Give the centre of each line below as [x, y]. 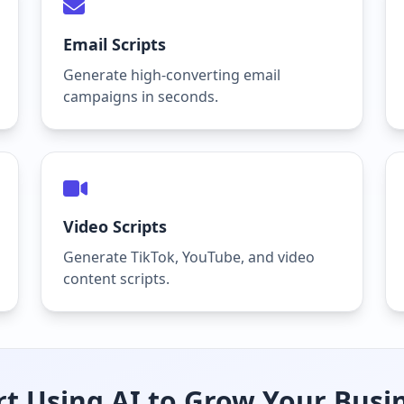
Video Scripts [115, 226]
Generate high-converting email [172, 75]
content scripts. [117, 279]
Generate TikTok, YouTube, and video [189, 257]
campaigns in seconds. [141, 96]
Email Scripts [115, 44]
